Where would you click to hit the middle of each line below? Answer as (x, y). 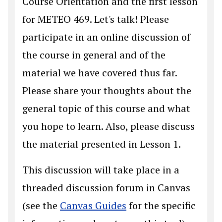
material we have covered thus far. (100, 72)
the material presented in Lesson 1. (102, 144)
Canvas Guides (93, 205)
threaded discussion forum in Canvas (106, 187)
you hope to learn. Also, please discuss (109, 126)
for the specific (161, 205)
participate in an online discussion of (106, 37)
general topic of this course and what (106, 108)
